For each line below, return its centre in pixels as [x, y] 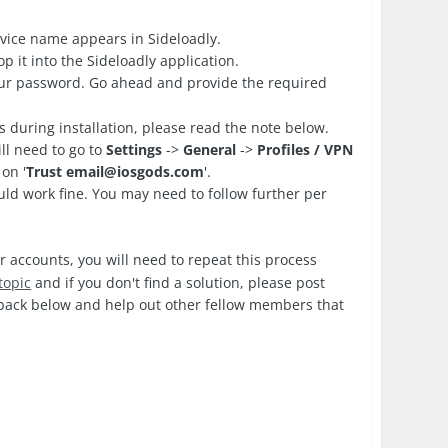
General [210, 149]
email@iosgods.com [135, 172]
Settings [134, 149]
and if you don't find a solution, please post [178, 282]
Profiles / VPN [305, 149]
